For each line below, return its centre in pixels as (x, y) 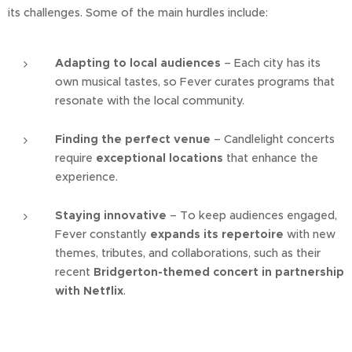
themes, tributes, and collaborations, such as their (188, 253)
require (75, 158)
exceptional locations (159, 158)
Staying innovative (111, 215)
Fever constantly (103, 234)
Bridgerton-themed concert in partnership (219, 272)
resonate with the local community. (150, 101)
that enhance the (271, 158)
